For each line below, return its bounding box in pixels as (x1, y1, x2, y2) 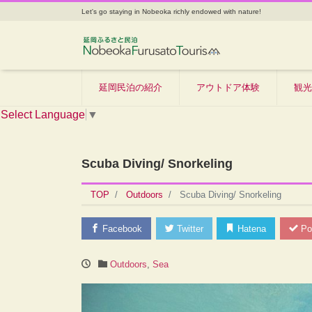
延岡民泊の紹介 (99, 81, 162, 93)
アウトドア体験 (196, 81, 260, 93)
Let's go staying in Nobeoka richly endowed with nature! (81, 8, 261, 15)
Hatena (235, 223, 266, 234)
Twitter (173, 223, 203, 234)
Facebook (100, 223, 142, 234)
